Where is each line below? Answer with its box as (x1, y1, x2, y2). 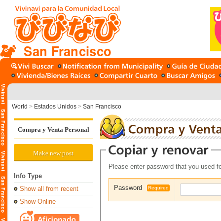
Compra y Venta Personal (17, 126, 89, 133)
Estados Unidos (34, 103, 76, 110)
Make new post (33, 149, 74, 157)
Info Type (14, 172, 42, 180)
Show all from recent (20, 185, 78, 192)
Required (148, 185, 169, 190)
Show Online (20, 198, 56, 205)
